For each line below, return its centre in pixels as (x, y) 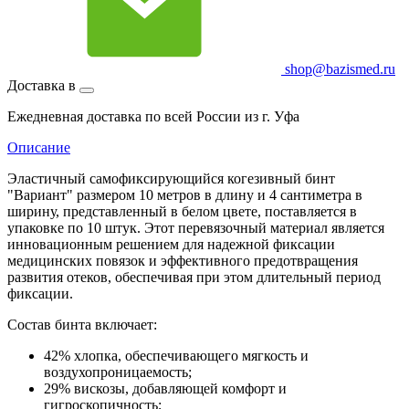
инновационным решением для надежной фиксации (171, 244)
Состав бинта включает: (82, 324)
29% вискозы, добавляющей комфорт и (165, 388)
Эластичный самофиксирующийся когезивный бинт (171, 178)
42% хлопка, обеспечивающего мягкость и (176, 355)
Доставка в (43, 85)
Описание (39, 147)
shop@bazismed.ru (338, 68)
